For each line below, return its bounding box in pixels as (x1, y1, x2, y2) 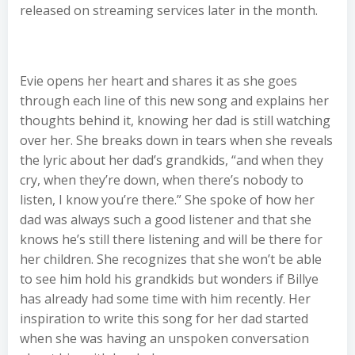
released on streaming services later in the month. (20, 2, 318, 19)
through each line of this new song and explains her (20, 92, 329, 109)
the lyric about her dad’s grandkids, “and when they (20, 151, 323, 169)
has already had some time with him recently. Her (20, 290, 311, 307)
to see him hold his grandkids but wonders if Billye (20, 270, 319, 288)
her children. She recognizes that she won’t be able (20, 250, 322, 268)
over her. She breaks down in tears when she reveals (20, 132, 333, 149)
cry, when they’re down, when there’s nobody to (20, 171, 303, 189)
